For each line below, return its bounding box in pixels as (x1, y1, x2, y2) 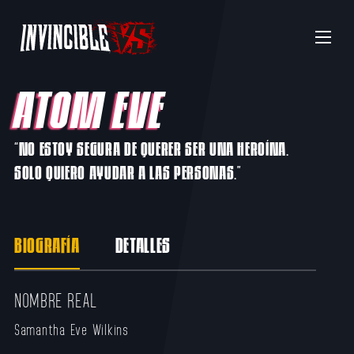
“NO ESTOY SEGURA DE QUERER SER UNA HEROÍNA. (13, 136, 289, 160)
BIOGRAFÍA (13, 231, 80, 257)
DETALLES (115, 231, 171, 257)
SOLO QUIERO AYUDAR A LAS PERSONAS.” (13, 160, 242, 183)
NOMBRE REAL (13, 288, 99, 311)
